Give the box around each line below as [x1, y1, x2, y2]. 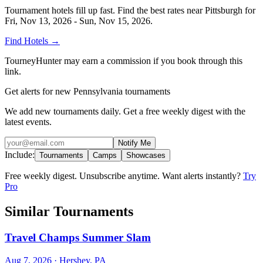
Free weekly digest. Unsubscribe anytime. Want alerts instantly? [5, 171, 243, 181]
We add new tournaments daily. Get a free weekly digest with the [5, 106, 245, 117]
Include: [5, 150, 35, 160]
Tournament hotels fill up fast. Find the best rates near [5, 5, 205, 16]
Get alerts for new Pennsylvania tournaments [5, 86, 170, 97]
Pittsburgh [205, 5, 242, 16]
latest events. [5, 117, 52, 127]
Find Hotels [5, 36, 50, 46]
